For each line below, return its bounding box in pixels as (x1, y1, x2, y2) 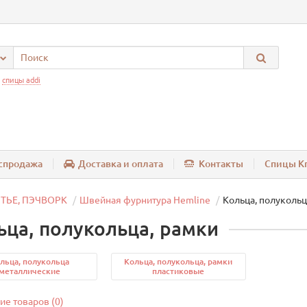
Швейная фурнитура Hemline (79, 195, 210, 206)
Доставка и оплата (78, 158, 163, 170)
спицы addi (2, 76, 40, 84)
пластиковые (152, 267, 205, 276)
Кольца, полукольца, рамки (124, 257, 233, 267)
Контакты (199, 158, 243, 170)
